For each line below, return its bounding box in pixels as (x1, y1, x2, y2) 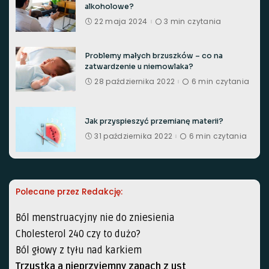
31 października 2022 (94, 131, 173, 141)
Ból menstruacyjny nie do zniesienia (16, 212, 175, 224)
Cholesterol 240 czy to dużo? (16, 228, 141, 240)
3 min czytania (163, 16, 222, 26)
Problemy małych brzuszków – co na (85, 51, 223, 61)
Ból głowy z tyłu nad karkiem (16, 244, 142, 256)
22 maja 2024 (94, 16, 148, 26)
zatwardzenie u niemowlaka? (85, 62, 193, 71)
